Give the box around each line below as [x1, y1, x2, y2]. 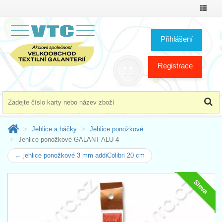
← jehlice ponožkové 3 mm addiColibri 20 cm [15, 151, 145, 159]
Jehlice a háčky [32, 125, 77, 133]
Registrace [158, 61, 193, 70]
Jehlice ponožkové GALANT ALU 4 [18, 135, 119, 143]
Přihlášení [161, 34, 193, 43]
